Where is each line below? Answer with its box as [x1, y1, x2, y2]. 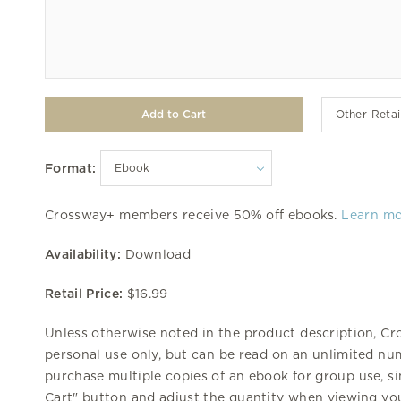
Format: [45, 160, 97, 175]
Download [120, 246, 191, 261]
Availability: [45, 246, 121, 261]
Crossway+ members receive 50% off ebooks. [45, 207, 342, 222]
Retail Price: [45, 286, 124, 301]
